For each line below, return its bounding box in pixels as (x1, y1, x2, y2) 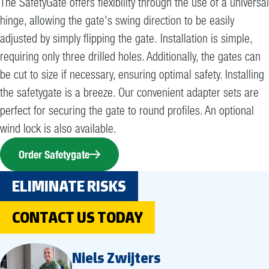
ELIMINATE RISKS (12, 176, 126, 197)
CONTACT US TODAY (12, 207, 143, 228)
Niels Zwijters (72, 248, 161, 267)
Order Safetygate (19, 145, 89, 162)
